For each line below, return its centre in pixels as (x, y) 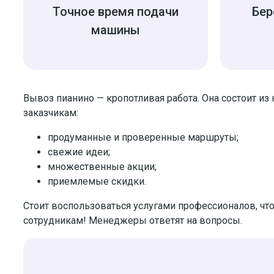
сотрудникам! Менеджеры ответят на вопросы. (133, 220)
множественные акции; (103, 166)
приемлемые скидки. (98, 181)
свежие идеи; (80, 152)
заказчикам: (51, 113)
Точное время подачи (116, 11)
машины (116, 30)
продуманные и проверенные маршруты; (144, 137)
